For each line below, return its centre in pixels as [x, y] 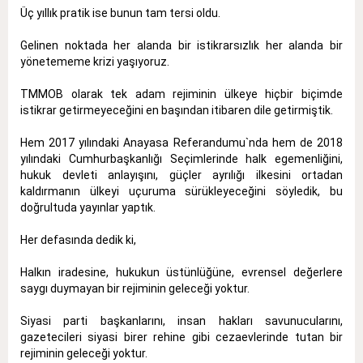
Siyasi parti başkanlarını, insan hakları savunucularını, [181, 320]
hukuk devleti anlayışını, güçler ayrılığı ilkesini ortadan [181, 175]
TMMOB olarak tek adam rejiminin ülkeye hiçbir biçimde [181, 94]
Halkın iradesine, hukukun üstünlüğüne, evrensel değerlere [181, 272]
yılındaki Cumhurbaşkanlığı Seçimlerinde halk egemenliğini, [181, 158]
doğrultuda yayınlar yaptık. [88, 207]
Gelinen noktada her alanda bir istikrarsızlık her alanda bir [181, 45]
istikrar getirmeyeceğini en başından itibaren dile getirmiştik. [177, 110]
